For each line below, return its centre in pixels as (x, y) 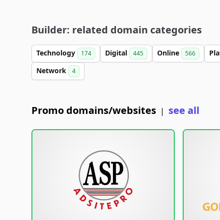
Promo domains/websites (94, 110)
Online (169, 53)
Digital (117, 53)
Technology (57, 53)
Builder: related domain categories (117, 30)
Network (52, 70)
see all (184, 110)
